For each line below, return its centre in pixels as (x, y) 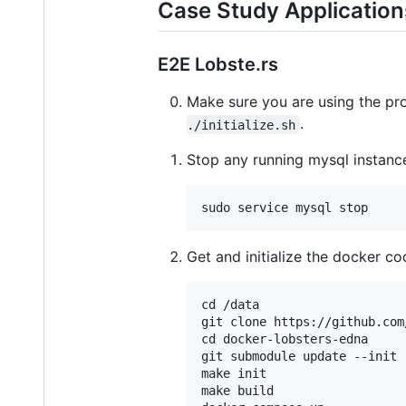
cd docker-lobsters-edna (285, 339)
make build (237, 391)
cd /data (230, 305)
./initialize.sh (241, 125)
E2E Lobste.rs (218, 65)
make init (234, 374)
